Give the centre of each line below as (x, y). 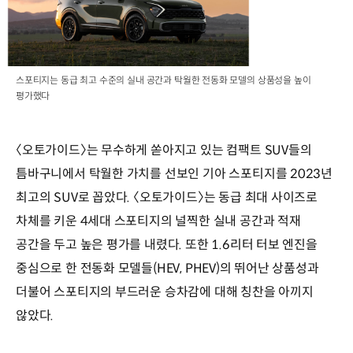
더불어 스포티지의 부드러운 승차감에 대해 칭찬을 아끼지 (165, 292)
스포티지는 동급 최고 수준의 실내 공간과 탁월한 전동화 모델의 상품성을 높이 (163, 80)
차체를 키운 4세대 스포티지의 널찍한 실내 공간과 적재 (158, 221)
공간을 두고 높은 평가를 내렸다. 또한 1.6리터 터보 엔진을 (167, 245)
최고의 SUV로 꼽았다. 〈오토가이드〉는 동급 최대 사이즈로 (167, 198)
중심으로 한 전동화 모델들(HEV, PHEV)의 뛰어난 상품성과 (167, 269)
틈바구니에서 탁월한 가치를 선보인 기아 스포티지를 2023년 (175, 174)
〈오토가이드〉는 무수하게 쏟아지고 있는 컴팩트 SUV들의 (164, 150)
